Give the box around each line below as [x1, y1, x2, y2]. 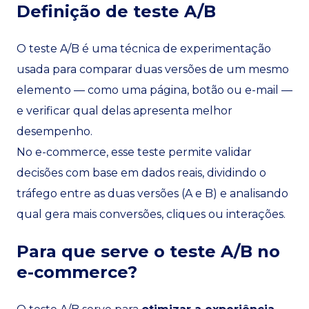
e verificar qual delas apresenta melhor [17, 104, 232, 117]
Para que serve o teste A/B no [17, 241, 280, 261]
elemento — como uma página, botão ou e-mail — [17, 83, 292, 97]
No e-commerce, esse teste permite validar [17, 146, 252, 159]
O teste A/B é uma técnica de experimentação [17, 42, 271, 55]
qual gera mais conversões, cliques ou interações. [17, 208, 286, 221]
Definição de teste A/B [17, 1, 216, 21]
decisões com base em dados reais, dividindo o [17, 166, 266, 179]
